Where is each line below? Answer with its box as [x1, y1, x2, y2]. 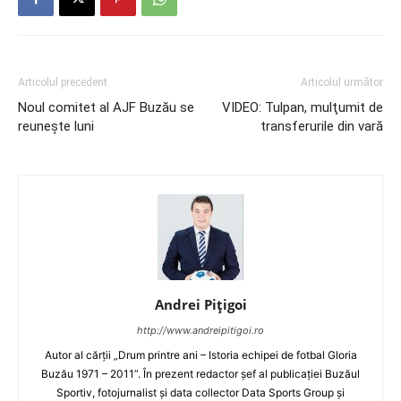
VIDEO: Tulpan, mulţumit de [222, 99, 383, 115]
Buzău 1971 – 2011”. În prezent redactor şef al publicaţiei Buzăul [41, 367, 360, 380]
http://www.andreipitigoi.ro [137, 324, 264, 337]
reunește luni [18, 118, 94, 134]
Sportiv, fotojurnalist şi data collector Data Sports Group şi [56, 386, 345, 399]
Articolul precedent [18, 76, 107, 89]
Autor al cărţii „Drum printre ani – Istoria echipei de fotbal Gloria [44, 348, 357, 362]
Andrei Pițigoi [154, 295, 247, 313]
